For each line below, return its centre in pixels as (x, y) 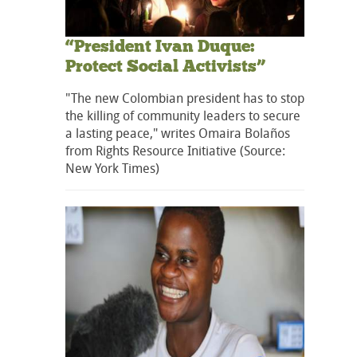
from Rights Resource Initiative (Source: (175, 150)
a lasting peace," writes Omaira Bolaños (178, 133)
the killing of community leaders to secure (183, 115)
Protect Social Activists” (165, 66)
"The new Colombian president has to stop (185, 98)
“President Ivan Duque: (160, 46)
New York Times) (112, 168)
